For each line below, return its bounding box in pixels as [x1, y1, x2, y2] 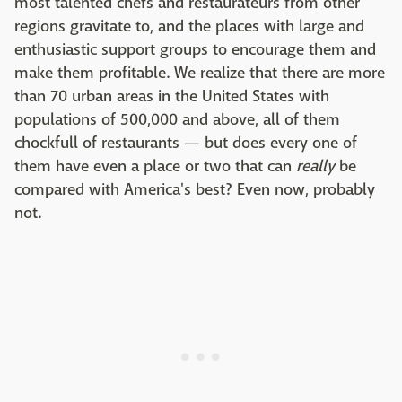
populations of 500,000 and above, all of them [14, 109, 340, 130]
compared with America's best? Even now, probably [14, 179, 375, 200]
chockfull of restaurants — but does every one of [14, 133, 357, 153]
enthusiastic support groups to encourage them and [14, 39, 376, 60]
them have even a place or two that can [14, 156, 296, 177]
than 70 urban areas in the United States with [14, 86, 329, 107]
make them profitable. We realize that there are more [14, 63, 385, 83]
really [296, 156, 335, 177]
